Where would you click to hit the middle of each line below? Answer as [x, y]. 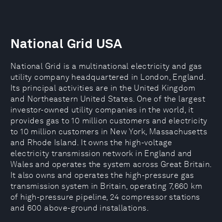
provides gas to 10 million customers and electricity [109, 121]
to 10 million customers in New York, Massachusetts [109, 132]
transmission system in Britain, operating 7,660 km [106, 186]
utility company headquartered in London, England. [108, 77]
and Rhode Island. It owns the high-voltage [91, 142]
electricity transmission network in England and [101, 153]
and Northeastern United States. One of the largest [108, 99]
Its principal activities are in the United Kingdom [103, 88]
